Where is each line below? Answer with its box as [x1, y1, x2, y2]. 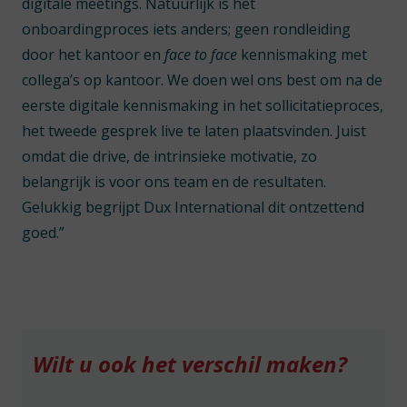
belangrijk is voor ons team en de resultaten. [22, 172, 326, 192]
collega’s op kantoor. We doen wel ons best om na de [22, 70, 382, 90]
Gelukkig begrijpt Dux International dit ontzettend [22, 197, 364, 217]
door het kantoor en [22, 45, 164, 65]
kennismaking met [241, 45, 367, 65]
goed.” [22, 223, 65, 243]
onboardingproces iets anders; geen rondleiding [22, 19, 351, 39]
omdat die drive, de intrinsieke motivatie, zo [22, 146, 317, 166]
